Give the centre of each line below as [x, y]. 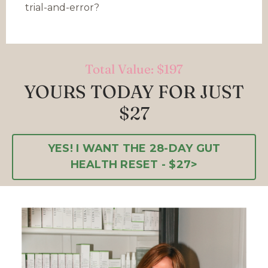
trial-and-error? [62, 7]
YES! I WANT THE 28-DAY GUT [134, 149]
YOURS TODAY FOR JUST [134, 92]
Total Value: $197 [134, 68]
